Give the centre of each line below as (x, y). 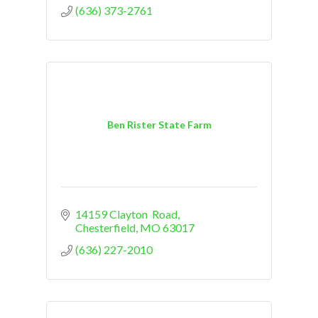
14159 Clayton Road (126, 214)
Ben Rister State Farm (159, 125)
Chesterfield (105, 227)
